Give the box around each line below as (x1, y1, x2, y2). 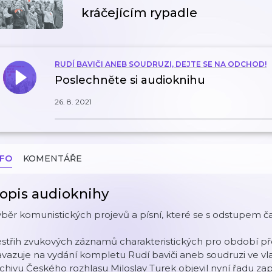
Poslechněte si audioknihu (55, 73, 205, 87)
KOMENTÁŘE (23, 153, 82, 164)
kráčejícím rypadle (81, 5, 197, 20)
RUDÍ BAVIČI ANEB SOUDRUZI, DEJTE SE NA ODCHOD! (55, 59, 267, 69)
